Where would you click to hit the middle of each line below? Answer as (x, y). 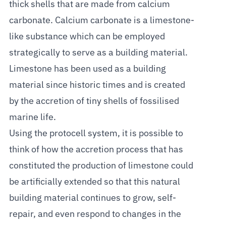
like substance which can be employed (87, 37)
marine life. (32, 117)
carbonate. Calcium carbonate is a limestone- (101, 20)
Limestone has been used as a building (87, 69)
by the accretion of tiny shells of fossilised (94, 101)
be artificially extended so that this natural (94, 182)
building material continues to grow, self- (92, 198)
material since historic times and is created (97, 85)
